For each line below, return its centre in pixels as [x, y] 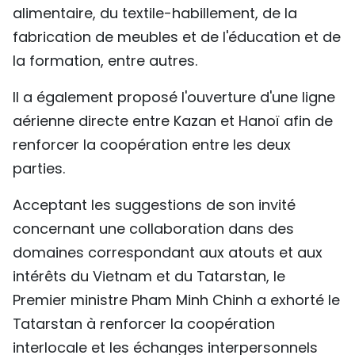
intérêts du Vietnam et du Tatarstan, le [149, 277]
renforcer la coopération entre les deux [152, 145]
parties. [39, 169]
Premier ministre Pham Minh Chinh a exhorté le [176, 300]
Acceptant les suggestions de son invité [154, 205]
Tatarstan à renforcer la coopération [144, 324]
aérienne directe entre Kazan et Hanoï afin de [173, 121]
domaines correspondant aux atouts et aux [168, 253]
